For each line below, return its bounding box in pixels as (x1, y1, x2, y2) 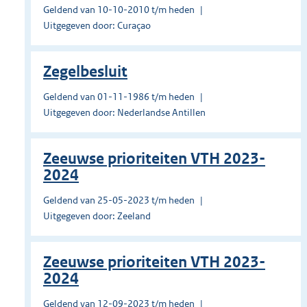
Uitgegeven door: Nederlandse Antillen (43, 106, 206, 119)
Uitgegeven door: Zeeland (43, 210, 151, 223)
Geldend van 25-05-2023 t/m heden (43, 194, 195, 207)
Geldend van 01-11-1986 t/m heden (43, 90, 195, 103)
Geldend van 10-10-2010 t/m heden (43, 3, 195, 16)
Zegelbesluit (43, 62, 127, 82)
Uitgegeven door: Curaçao (43, 19, 151, 32)
